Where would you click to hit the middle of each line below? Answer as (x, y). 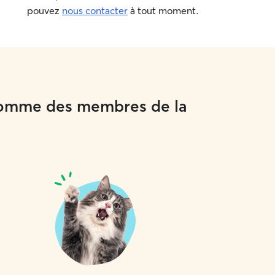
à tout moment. (163, 10)
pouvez (45, 10)
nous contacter (95, 10)
